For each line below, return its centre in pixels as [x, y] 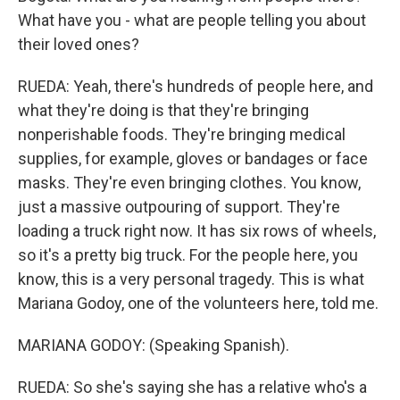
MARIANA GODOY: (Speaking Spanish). [154, 345]
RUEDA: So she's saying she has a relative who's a [192, 387]
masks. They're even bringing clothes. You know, [189, 183]
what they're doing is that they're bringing [163, 110]
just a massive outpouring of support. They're [179, 207]
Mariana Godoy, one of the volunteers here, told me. [198, 303]
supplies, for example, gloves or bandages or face [193, 158]
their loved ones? [79, 44]
